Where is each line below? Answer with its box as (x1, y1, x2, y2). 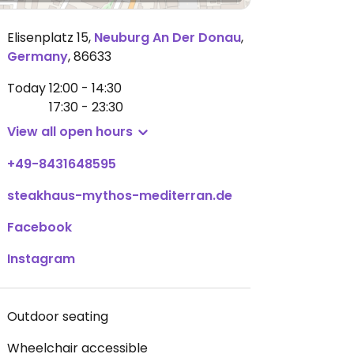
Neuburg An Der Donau (94, 28, 241, 47)
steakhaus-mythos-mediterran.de (7, 186, 232, 205)
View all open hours (7, 122, 133, 141)
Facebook (7, 218, 72, 236)
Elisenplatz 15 (7, 28, 88, 47)
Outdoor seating (7, 307, 108, 326)
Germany (7, 47, 68, 66)
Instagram (7, 250, 75, 268)
